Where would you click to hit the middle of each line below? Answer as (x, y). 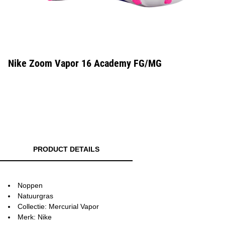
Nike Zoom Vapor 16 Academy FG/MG (85, 63)
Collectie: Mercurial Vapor (58, 206)
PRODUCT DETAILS (66, 149)
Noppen (30, 185)
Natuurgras (35, 196)
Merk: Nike (35, 217)
